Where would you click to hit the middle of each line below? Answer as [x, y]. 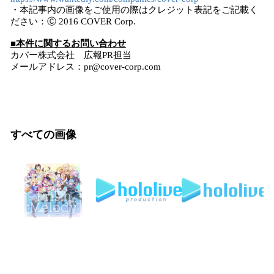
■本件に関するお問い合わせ [68, 43]
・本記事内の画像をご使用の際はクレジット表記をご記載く [134, 10]
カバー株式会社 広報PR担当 [71, 55]
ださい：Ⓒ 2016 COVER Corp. [73, 21]
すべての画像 [43, 135]
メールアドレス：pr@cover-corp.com [86, 67]
